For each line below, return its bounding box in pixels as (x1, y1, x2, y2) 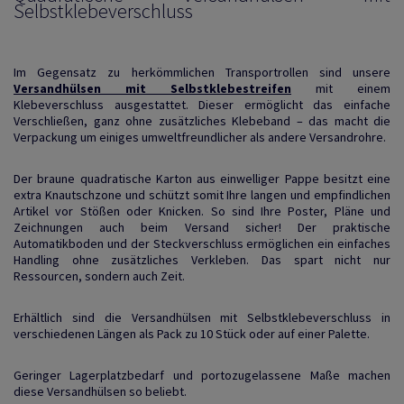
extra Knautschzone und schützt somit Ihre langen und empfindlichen (14, 186, 390, 203)
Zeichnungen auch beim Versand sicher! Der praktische (14, 218, 390, 235)
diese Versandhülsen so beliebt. (14, 382, 187, 399)
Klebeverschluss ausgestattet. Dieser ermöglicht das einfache (14, 96, 390, 113)
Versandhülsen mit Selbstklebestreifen (14, 79, 291, 96)
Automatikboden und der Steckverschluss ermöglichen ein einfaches (14, 234, 390, 252)
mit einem (291, 79, 390, 96)
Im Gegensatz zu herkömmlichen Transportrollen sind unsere (14, 63, 390, 80)
